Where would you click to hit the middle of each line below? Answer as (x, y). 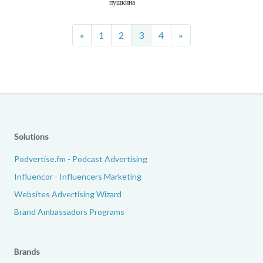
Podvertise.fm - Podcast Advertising (81, 159)
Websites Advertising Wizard (68, 194)
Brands (27, 251)
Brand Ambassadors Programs (69, 211)
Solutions (31, 136)
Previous (101, 34)
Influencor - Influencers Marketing (78, 176)
